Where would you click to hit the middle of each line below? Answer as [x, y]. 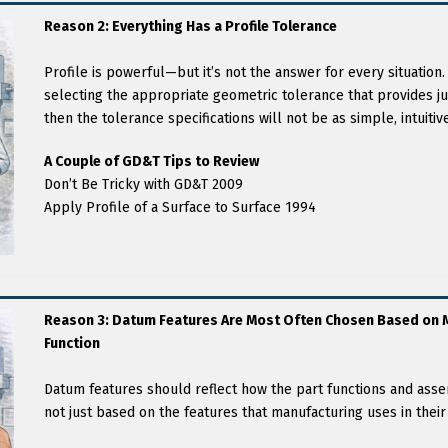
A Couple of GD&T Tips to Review [151, 161]
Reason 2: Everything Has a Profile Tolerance [190, 26]
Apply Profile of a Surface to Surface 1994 [180, 207]
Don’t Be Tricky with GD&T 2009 [143, 184]
